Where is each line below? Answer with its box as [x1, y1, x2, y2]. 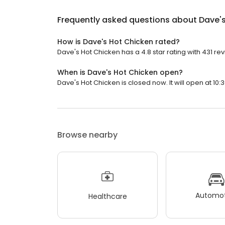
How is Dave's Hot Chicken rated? [57, 37, 180, 47]
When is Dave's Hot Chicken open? [57, 67, 183, 78]
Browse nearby [57, 129, 118, 141]
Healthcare [88, 191, 127, 201]
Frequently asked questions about [57, 14, 199, 26]
